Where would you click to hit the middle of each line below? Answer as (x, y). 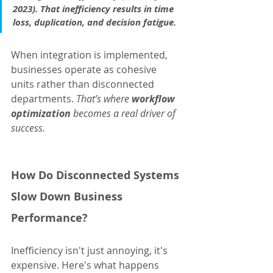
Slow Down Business (68, 197)
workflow (154, 99)
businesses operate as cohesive (85, 70)
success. (28, 128)
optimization (41, 114)
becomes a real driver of (124, 114)
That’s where (104, 99)
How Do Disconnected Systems (97, 175)
